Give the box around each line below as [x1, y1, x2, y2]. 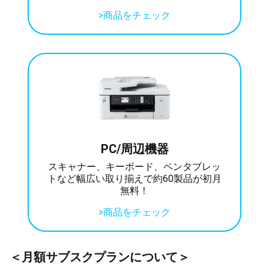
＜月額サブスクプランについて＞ [10, 250, 190, 265]
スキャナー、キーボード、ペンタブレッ [48, 161, 221, 173]
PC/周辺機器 [100, 142, 169, 157]
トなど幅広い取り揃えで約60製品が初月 [47, 173, 222, 185]
